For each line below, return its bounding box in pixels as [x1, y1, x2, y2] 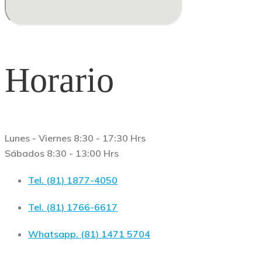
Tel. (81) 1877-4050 [28, 174, 118, 186]
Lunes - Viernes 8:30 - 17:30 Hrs [5, 132, 146, 144]
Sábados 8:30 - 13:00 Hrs [5, 147, 119, 159]
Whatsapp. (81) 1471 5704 [28, 227, 150, 240]
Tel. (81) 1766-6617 [28, 201, 118, 213]
